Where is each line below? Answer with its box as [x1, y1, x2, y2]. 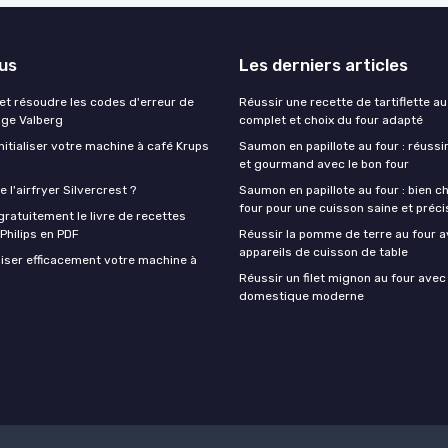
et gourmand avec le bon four [239, 156, 409, 171]
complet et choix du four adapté [239, 112, 423, 127]
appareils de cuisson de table [239, 244, 408, 259]
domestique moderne [239, 288, 364, 303]
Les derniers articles [239, 54, 408, 75]
